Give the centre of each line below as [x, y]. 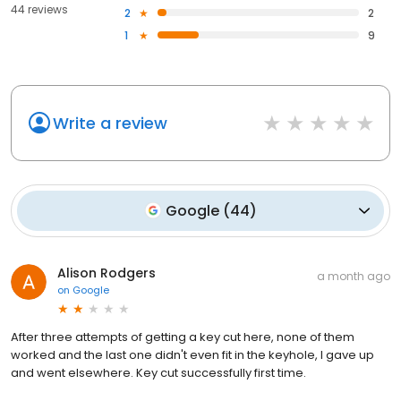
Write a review [110, 123]
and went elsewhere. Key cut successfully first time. [158, 372]
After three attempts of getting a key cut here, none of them [183, 337]
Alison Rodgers [107, 273]
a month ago [354, 276]
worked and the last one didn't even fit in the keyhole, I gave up [192, 354]
